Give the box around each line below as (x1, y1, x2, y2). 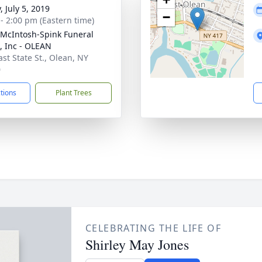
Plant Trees (55, 88, 92, 98)
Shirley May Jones (85, 235, 189, 254)
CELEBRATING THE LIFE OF (85, 222, 222, 235)
